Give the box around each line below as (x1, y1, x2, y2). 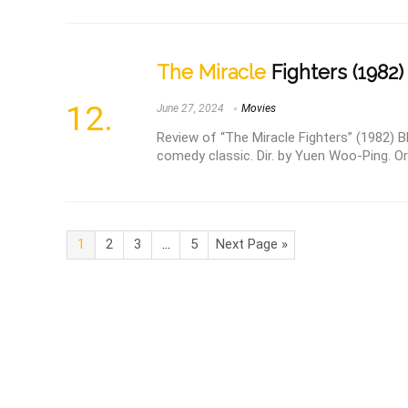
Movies (241, 101, 276, 115)
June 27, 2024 (157, 101, 224, 115)
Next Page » (215, 236, 288, 253)
